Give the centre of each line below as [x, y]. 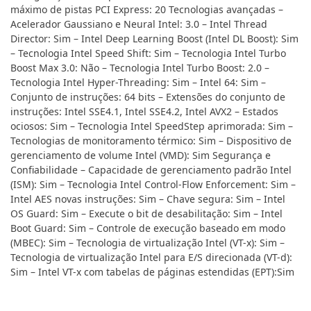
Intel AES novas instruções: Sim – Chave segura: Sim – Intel [148, 199]
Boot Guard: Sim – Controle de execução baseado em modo [148, 228]
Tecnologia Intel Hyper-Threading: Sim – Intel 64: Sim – [138, 83]
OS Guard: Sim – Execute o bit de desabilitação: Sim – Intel [146, 214]
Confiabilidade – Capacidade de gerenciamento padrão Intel [151, 170]
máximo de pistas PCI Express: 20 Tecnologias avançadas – [147, 10]
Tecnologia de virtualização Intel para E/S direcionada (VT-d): [151, 258]
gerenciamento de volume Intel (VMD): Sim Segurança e [141, 155]
